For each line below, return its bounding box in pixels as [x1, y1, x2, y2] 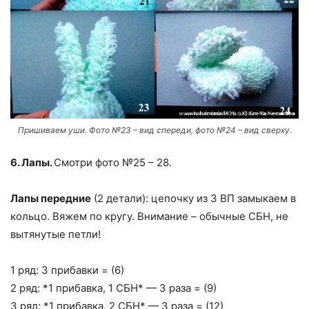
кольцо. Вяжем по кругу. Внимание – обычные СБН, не [10, 209, 288, 223]
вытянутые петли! [10, 227, 101, 241]
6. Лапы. [10, 155, 54, 169]
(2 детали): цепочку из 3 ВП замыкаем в [91, 191, 296, 205]
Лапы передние [10, 191, 91, 205]
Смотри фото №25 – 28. [54, 155, 172, 169]
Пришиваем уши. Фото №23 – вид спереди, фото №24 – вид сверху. [17, 124, 292, 135]
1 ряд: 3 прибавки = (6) [10, 263, 124, 277]
